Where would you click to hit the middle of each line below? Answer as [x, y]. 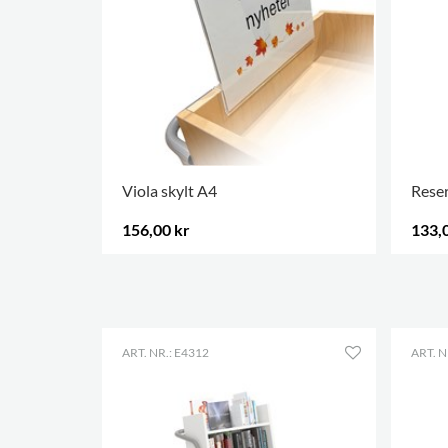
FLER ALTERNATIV [173, 269]
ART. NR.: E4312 [165, 352]
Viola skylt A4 [169, 190]
